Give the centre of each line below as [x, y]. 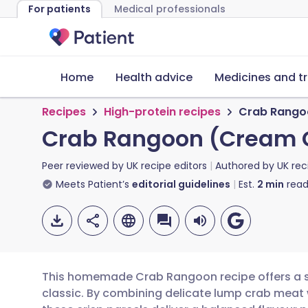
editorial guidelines [181, 184]
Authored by [246, 166]
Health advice [154, 77]
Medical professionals [170, 9]
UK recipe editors [167, 166]
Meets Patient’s [92, 184]
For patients [59, 9]
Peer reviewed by [84, 166]
